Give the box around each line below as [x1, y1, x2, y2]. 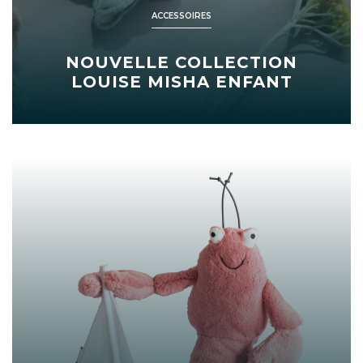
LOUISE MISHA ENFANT [70, 71, 293, 92]
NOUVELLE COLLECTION [66, 52, 297, 72]
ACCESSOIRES [152, 10, 211, 21]
